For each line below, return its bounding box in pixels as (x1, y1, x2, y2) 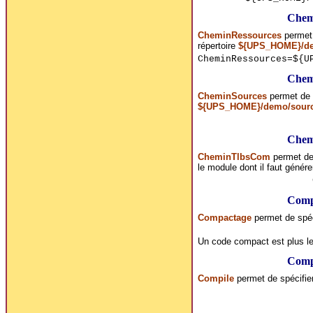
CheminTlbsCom (197, 151, 270, 162)
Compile (197, 272, 234, 284)
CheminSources (197, 90, 267, 101)
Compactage (197, 212, 252, 223)
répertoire (197, 40, 238, 51)
